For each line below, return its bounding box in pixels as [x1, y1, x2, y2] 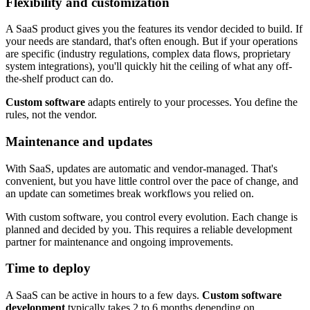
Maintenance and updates [6, 134, 152, 149]
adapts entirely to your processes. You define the [85, 96, 298, 109]
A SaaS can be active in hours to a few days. [6, 289, 202, 302]
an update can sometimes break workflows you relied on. [6, 187, 254, 199]
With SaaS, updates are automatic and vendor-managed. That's [6, 162, 277, 174]
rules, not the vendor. [6, 109, 97, 121]
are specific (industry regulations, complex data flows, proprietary [6, 48, 291, 60]
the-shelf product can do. [6, 73, 113, 85]
